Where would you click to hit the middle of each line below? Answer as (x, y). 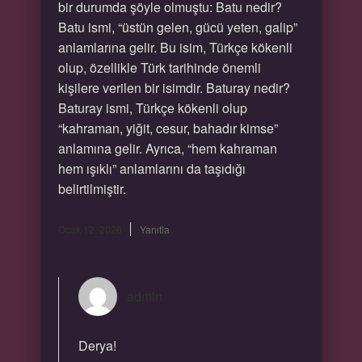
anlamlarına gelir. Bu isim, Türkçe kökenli (175, 47)
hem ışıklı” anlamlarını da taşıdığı (152, 168)
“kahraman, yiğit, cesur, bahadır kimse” (168, 128)
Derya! (97, 345)
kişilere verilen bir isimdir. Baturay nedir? (174, 88)
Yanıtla (154, 229)
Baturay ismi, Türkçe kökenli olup (152, 108)
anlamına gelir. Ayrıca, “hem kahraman (167, 148)
